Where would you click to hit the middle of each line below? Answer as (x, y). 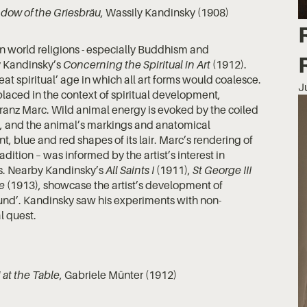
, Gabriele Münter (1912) (118, 275)
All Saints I (130, 170)
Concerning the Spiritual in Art (137, 65)
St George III (222, 170)
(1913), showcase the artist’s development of (114, 185)
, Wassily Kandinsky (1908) (164, 13)
